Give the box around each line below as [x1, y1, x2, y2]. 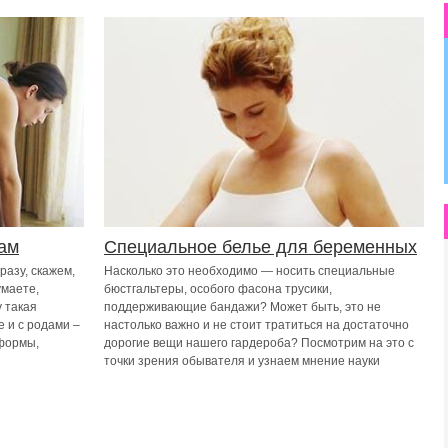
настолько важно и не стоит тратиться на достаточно [104, 318, 409, 332]
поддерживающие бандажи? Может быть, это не [104, 300, 381, 314]
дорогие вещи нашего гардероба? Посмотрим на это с [104, 336, 414, 350]
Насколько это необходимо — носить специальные [104, 264, 395, 278]
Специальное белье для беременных [104, 237, 417, 257]
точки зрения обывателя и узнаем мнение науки [104, 354, 380, 368]
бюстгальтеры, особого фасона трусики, [104, 282, 332, 296]
